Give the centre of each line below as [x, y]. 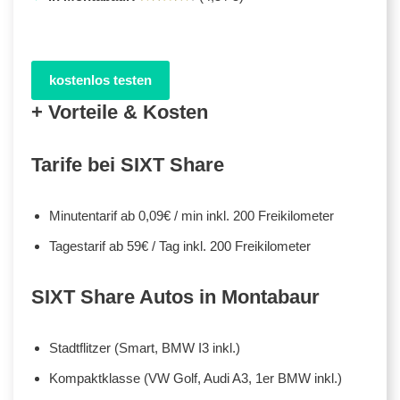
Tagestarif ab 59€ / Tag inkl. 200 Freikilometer [180, 246]
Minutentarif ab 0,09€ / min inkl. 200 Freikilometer [192, 215]
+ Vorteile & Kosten [120, 112]
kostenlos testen [100, 79]
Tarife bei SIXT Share [128, 164]
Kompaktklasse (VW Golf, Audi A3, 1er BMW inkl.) [196, 378]
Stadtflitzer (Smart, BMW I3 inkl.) [145, 347]
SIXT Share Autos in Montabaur [175, 296]
